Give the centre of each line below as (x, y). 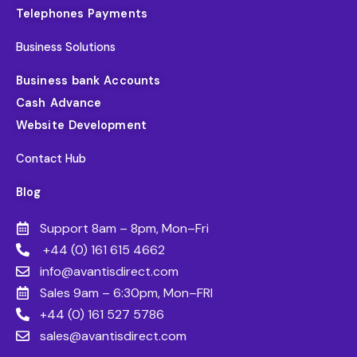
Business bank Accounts (88, 81)
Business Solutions (66, 48)
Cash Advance (59, 104)
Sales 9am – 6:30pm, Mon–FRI (127, 293)
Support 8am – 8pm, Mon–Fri (125, 229)
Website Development (81, 126)
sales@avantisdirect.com (114, 336)
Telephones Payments (82, 14)
